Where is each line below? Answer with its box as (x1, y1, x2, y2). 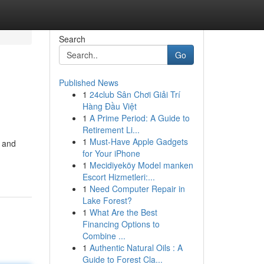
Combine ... (82, 230, 126, 242)
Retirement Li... (82, 124, 140, 136)
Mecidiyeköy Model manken (89, 159, 193, 171)
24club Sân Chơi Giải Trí (89, 88, 180, 100)
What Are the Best (89, 206, 157, 218)
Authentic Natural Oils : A (89, 242, 183, 253)
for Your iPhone (82, 147, 140, 159)
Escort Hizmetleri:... (82, 171, 155, 183)
